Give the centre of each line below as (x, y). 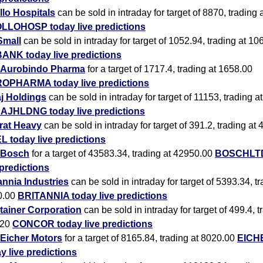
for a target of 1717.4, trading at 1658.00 (169, 69)
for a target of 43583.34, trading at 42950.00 (122, 153)
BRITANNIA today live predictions (92, 195)
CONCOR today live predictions (82, 224)
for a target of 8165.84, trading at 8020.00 (150, 238)
